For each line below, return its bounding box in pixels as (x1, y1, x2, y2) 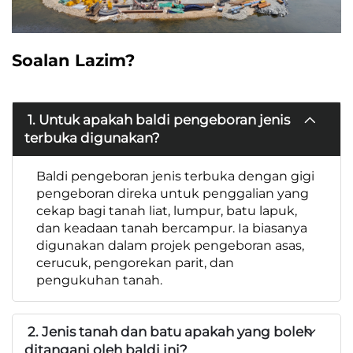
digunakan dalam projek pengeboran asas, (36, 237, 304, 253)
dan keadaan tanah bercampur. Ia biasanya (36, 220, 307, 236)
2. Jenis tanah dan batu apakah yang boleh (24, 323, 312, 340)
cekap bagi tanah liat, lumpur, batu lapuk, (36, 203, 297, 218)
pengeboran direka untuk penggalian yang (36, 185, 309, 201)
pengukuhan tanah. (36, 272, 162, 288)
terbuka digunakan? (24, 129, 160, 146)
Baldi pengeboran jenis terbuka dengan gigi (36, 168, 314, 184)
